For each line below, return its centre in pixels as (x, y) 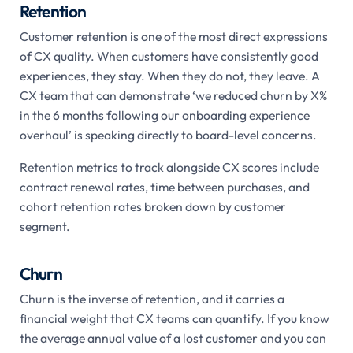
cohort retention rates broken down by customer (152, 206)
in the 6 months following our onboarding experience (164, 115)
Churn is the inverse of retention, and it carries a (152, 298)
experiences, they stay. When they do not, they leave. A (169, 75)
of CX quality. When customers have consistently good (169, 56)
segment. (45, 226)
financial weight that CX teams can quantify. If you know (174, 318)
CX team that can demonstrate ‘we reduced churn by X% (173, 95)
